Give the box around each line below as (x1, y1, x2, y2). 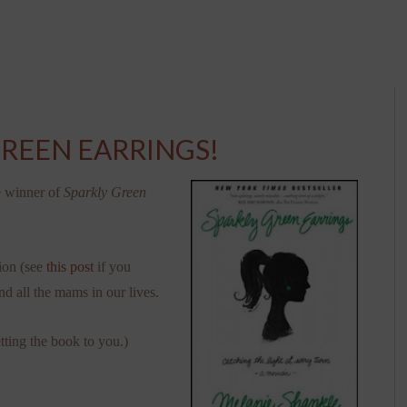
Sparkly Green (64, 184, 146, 200)
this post (46, 258, 94, 274)
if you (94, 258, 131, 274)
